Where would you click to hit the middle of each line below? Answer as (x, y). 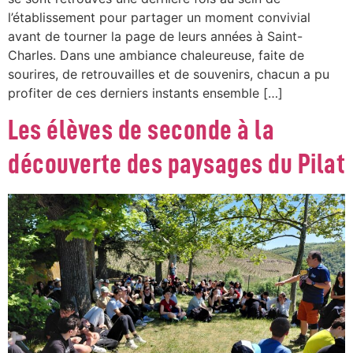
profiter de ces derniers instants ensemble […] (145, 93)
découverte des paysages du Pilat (176, 164)
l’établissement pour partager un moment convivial (159, 17)
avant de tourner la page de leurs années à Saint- (155, 36)
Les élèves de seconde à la (141, 130)
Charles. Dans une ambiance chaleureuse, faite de (156, 55)
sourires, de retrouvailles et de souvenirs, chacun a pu (169, 74)
